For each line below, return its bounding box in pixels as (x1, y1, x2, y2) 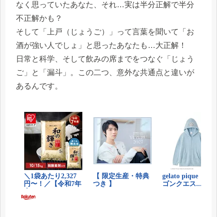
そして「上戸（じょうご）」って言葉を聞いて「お (16, 28, 194, 36)
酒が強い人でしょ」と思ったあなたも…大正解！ (16, 41, 186, 50)
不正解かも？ (16, 14, 62, 23)
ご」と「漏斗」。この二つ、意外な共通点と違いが (16, 68, 194, 77)
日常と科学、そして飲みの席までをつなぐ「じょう (16, 55, 194, 63)
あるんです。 (16, 82, 62, 91)
